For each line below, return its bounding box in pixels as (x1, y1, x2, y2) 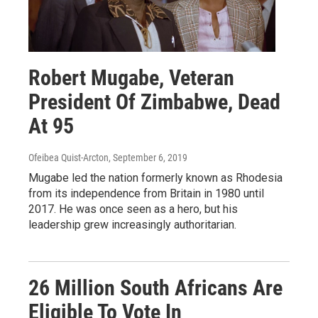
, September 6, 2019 (109, 151, 187, 163)
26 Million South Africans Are (28, 275, 283, 300)
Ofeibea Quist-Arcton (28, 151, 109, 163)
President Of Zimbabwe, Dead (28, 89, 280, 114)
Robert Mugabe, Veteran (28, 65, 234, 90)
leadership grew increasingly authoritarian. (28, 217, 236, 231)
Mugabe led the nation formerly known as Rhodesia (28, 170, 283, 185)
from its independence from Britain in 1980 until (28, 186, 264, 200)
